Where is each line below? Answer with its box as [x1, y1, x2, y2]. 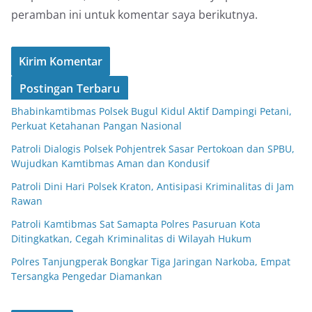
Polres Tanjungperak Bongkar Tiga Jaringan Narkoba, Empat [11, 254, 290, 268]
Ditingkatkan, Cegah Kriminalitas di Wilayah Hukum [11, 231, 251, 245]
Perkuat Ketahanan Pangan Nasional [11, 118, 182, 132]
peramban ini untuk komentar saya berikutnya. [11, 6, 258, 22]
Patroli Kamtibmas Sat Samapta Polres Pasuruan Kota [11, 217, 260, 231]
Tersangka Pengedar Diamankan [11, 269, 162, 283]
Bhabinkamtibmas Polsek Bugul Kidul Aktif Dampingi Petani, [11, 104, 292, 118]
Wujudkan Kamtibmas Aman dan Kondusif [11, 156, 210, 170]
